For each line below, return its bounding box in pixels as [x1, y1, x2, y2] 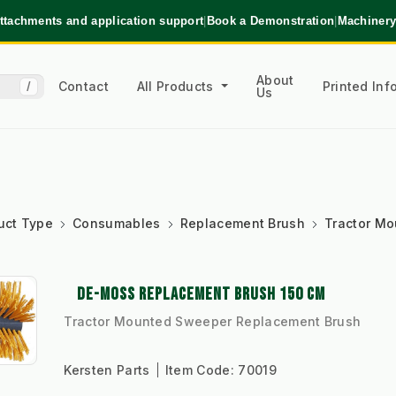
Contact [57, 78, 109, 94]
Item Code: [164, 362, 239, 378]
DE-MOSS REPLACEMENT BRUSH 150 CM [77, 284, 326, 306]
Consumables [72, 216, 161, 232]
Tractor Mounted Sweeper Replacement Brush [64, 314, 362, 330]
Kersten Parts [64, 362, 154, 378]
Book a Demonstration [206, 13, 335, 27]
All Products [136, 78, 218, 94]
